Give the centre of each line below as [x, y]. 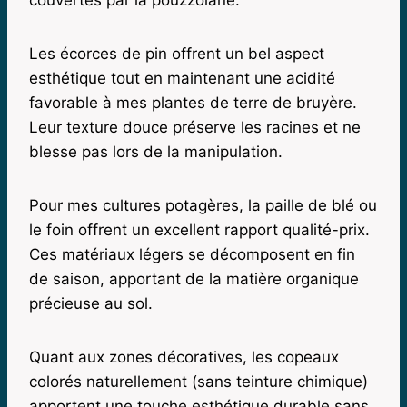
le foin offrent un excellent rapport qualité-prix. [199, 229]
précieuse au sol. [91, 303]
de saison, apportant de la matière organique [194, 278]
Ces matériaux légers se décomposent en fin [192, 254]
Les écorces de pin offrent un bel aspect [177, 53]
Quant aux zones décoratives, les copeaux [184, 357]
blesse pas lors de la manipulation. [156, 151]
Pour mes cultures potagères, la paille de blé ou [203, 205]
